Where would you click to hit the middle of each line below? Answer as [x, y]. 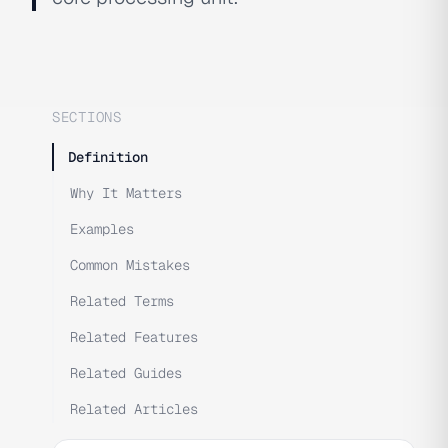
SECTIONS [87, 117]
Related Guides [126, 373]
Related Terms [122, 301]
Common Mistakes [130, 265]
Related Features [134, 337]
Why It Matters [126, 193]
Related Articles [134, 409]
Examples [102, 229]
